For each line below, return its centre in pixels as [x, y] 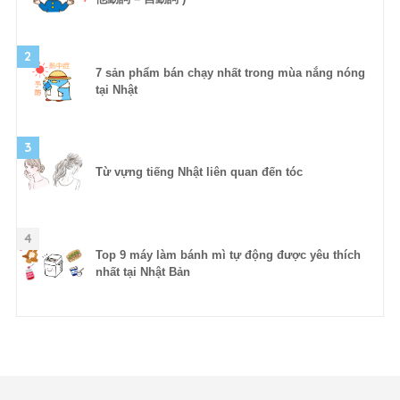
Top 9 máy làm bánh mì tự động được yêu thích [228, 255]
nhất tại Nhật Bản [142, 272]
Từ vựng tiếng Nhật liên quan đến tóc [199, 172]
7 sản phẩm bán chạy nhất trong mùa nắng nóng [230, 73]
